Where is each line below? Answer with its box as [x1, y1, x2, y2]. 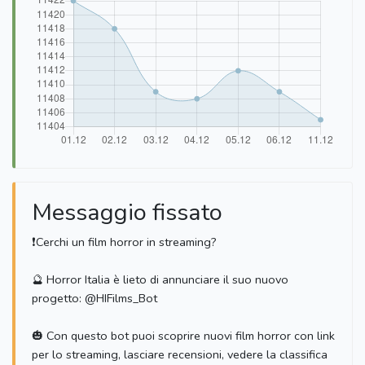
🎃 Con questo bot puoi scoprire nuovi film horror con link [32, 328, 335, 345]
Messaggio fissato [32, 196, 222, 229]
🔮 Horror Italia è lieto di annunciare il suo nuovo [32, 271, 288, 288]
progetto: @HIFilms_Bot [32, 290, 157, 307]
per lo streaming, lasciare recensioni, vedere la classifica [32, 346, 328, 363]
